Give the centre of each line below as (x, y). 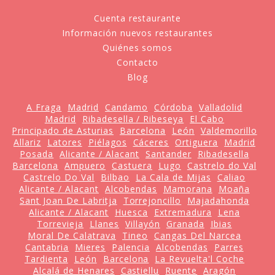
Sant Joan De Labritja (68, 200)
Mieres (91, 247)
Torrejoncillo (152, 200)
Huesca (131, 212)
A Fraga (44, 107)
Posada (37, 153)
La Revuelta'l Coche (200, 258)
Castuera (132, 165)
